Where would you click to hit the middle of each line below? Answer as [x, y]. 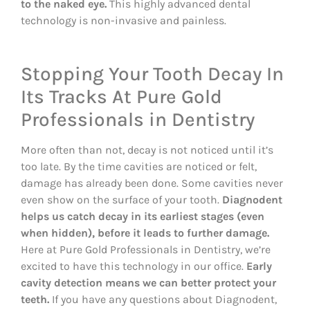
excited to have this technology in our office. [134, 266]
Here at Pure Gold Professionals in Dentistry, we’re [146, 249]
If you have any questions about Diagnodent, [163, 299]
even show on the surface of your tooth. [121, 199]
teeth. [35, 299]
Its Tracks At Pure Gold [121, 96]
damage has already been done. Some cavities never [152, 183]
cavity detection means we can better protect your [148, 282]
